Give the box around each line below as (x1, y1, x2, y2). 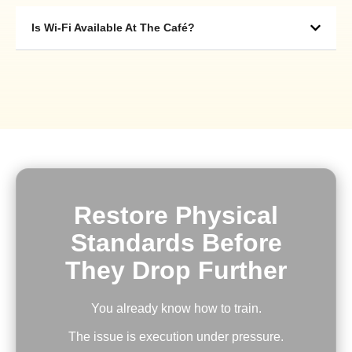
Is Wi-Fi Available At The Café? (31, 21, 195, 35)
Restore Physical (74, 201, 278, 230)
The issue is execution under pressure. (68, 329, 284, 343)
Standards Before (70, 229, 282, 258)
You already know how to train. (90, 302, 262, 316)
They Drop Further (65, 256, 287, 285)
